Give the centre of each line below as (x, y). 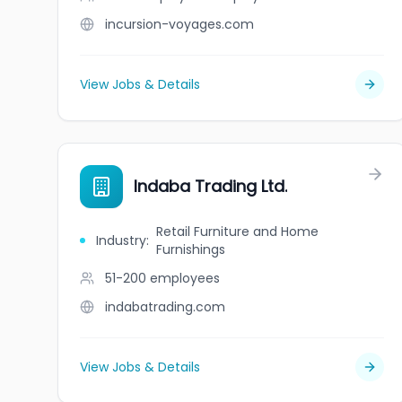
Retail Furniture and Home (237, 232)
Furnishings (190, 249)
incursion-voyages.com (179, 24)
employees (185, 278)
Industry (121, 240)
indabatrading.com (165, 307)
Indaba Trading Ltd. (210, 186)
